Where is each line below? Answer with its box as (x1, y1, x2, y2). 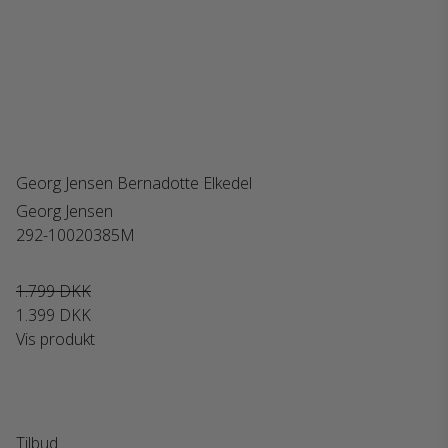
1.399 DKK (16, 304, 91, 326)
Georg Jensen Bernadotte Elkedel (16, 172, 252, 194)
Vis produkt (16, 328, 95, 350)
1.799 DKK (16, 280, 91, 302)
